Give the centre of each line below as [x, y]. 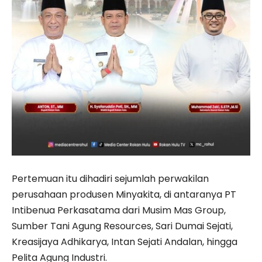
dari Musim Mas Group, [173, 211]
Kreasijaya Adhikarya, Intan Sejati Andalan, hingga [125, 242]
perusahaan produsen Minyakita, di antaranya [118, 195]
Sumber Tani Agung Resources [82, 226]
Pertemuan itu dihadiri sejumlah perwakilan [110, 179]
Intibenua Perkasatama [66, 211]
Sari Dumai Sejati [193, 226]
